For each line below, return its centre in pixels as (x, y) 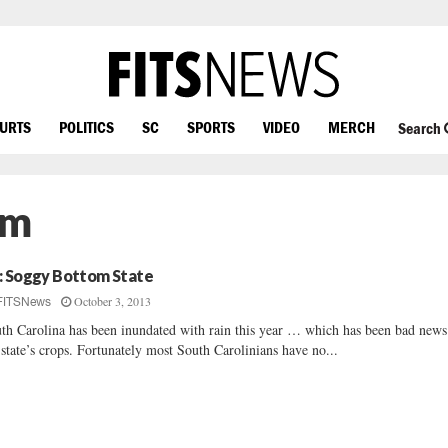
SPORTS (211, 126)
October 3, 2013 (113, 301)
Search (420, 128)
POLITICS (86, 126)
